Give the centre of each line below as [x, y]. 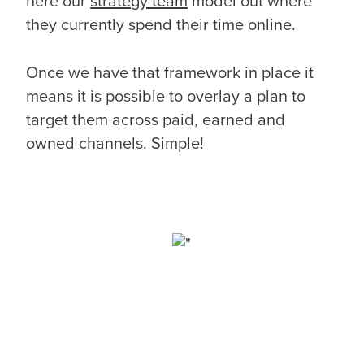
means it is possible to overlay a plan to [166, 97]
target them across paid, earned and [156, 120]
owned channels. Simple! [115, 144]
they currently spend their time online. [161, 25]
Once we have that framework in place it [170, 73]
